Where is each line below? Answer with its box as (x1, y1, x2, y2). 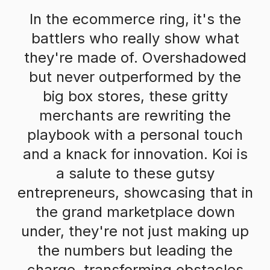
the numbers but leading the (37, 242, 233, 259)
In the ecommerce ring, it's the (29, 10, 241, 28)
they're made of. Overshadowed (24, 49, 246, 66)
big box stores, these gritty (42, 87, 228, 105)
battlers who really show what (31, 30, 239, 47)
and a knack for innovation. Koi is (22, 145, 248, 163)
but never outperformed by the (29, 68, 241, 86)
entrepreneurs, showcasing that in (17, 184, 253, 201)
